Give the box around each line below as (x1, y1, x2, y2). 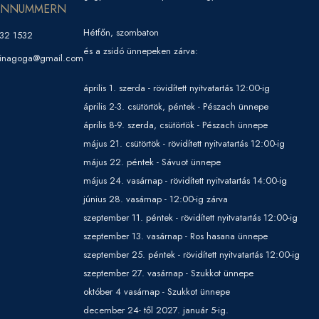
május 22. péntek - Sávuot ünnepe (83, 155, 221, 169)
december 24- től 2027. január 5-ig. (83, 303, 229, 317)
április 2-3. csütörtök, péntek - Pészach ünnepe (83, 99, 268, 113)
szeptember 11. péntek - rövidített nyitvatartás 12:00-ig (83, 210, 298, 224)
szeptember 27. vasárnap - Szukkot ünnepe (83, 266, 253, 280)
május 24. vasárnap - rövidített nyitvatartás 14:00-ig (83, 173, 287, 187)
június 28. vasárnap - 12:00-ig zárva (83, 192, 228, 206)
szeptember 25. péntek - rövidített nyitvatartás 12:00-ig (83, 247, 300, 261)
